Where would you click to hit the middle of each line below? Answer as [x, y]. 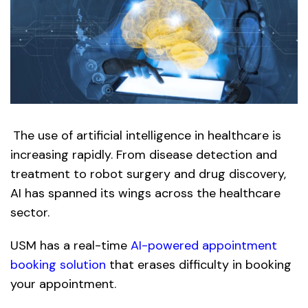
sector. [30, 212]
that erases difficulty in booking [199, 264]
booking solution [58, 264]
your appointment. [63, 284]
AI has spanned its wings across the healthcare [145, 193]
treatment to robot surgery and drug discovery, [148, 174]
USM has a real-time [70, 245]
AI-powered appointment [204, 245]
